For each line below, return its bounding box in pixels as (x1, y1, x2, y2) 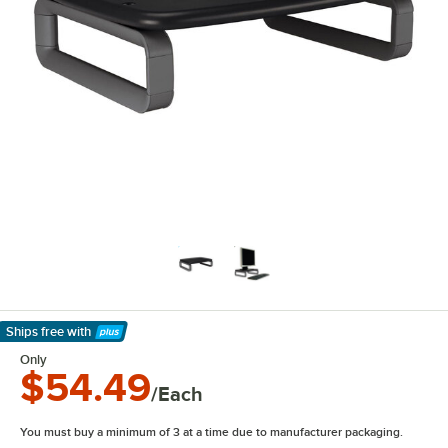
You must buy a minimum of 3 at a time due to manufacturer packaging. (20, 425, 403, 439)
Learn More (5, 333, 95, 353)
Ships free (6, 324, 64, 339)
